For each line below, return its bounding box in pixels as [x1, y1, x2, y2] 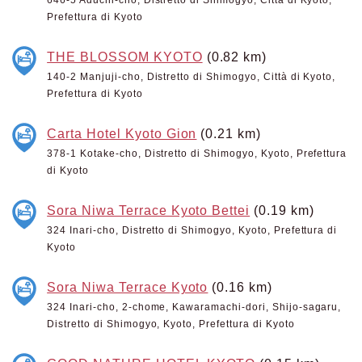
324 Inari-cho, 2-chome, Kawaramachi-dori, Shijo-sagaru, [47, 301, 342, 313]
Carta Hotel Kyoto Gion [47, 126, 197, 141]
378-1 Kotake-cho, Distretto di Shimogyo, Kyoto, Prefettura [47, 148, 347, 159]
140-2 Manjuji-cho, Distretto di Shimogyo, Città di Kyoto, [47, 71, 336, 82]
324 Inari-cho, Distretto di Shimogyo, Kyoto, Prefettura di [47, 225, 338, 236]
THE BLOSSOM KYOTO [47, 49, 203, 64]
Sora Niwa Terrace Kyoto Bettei [47, 203, 250, 217]
